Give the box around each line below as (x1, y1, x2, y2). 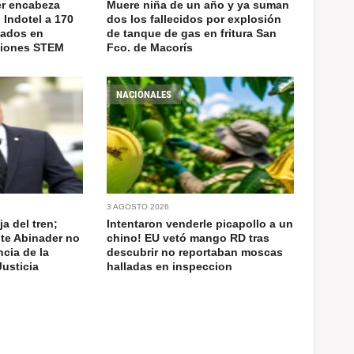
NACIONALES (116, 88, 172, 100)
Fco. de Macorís (107, 40, 194, 54)
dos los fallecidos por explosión (107, 12, 282, 25)
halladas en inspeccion (107, 259, 233, 273)
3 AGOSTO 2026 (107, 201, 170, 211)
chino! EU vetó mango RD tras (107, 231, 270, 244)
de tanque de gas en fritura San (107, 26, 277, 40)
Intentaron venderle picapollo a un (107, 217, 294, 230)
